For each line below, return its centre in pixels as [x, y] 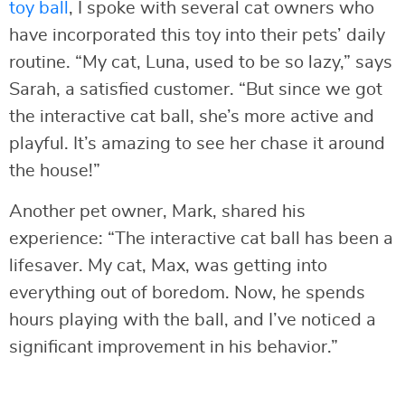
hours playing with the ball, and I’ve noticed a [193, 320]
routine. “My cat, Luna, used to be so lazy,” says [201, 62]
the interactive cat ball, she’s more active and [192, 116]
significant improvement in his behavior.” [174, 347]
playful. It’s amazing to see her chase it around [197, 143]
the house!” [55, 170]
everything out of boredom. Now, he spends [187, 292]
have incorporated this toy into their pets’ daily [197, 35]
